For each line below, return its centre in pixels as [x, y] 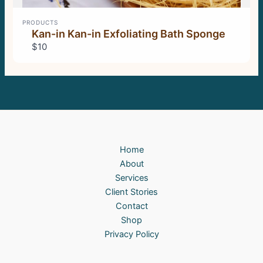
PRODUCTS [41, 22]
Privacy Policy [131, 234]
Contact [131, 206]
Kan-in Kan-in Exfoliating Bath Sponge [129, 33]
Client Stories [131, 192]
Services [131, 178]
